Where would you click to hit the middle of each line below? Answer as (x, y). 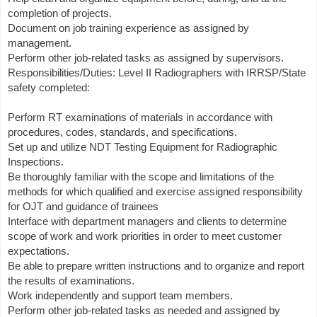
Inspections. (36, 162)
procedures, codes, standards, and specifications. (122, 132)
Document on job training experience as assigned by (128, 28)
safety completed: (49, 87)
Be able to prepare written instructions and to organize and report (156, 266)
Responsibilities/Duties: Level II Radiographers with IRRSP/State (157, 73)
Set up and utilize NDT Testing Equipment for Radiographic (143, 147)
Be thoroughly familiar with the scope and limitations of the (141, 177)
